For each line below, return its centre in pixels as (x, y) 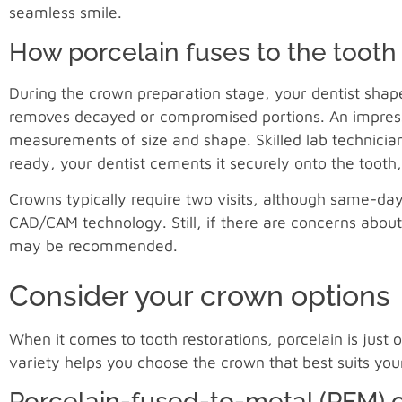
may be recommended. (93, 246)
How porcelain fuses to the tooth (203, 52)
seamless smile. (66, 13)
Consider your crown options (200, 295)
